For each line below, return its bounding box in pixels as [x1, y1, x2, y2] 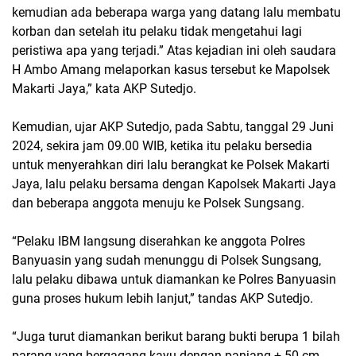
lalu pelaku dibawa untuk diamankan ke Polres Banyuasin [12, 271, 336, 287]
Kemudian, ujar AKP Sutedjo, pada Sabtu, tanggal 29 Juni [12, 118, 334, 134]
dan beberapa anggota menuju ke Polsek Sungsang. [12, 195, 304, 211]
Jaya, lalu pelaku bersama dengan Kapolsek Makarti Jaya [12, 176, 336, 192]
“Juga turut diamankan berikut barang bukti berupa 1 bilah [12, 328, 340, 344]
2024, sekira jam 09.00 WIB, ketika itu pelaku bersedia [12, 137, 312, 153]
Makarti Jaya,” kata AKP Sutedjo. [12, 80, 196, 96]
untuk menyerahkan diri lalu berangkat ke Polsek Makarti [12, 157, 330, 172]
